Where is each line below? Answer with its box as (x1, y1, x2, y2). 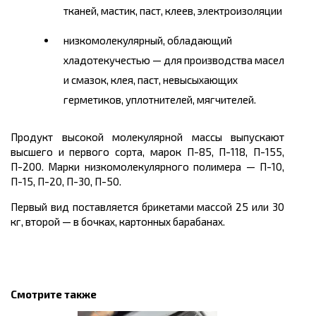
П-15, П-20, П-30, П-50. (11, 175, 121, 188)
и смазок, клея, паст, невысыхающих (63, 73, 238, 87)
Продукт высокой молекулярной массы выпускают (11, 130, 284, 144)
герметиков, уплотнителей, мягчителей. (63, 93, 256, 107)
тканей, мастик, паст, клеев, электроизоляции (63, 4, 282, 18)
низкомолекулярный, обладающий (63, 34, 232, 47)
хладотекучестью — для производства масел (63, 54, 284, 67)
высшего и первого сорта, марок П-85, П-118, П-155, (11, 145, 284, 159)
